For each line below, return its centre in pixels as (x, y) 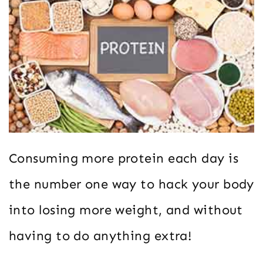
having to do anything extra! (100, 235)
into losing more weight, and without (126, 210)
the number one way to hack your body (131, 184)
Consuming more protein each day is (124, 158)
